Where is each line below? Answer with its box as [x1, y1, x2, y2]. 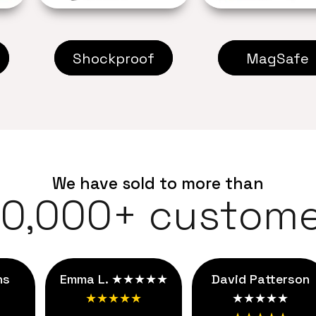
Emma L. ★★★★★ [59, 269, 168, 287]
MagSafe [245, 48, 309, 68]
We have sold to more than [52, 171, 264, 193]
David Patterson [211, 269, 310, 287]
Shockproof [73, 48, 154, 68]
